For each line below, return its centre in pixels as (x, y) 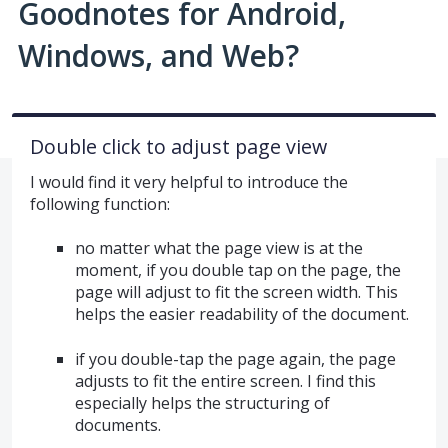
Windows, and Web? (158, 55)
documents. (117, 424)
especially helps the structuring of (202, 402)
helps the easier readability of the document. (241, 314)
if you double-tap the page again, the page (235, 358)
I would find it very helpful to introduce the (189, 181)
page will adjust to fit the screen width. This (236, 292)
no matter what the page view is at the (218, 248)
